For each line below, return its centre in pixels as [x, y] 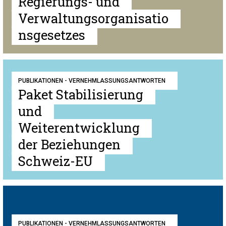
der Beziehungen [69, 144]
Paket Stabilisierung [81, 94]
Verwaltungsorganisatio [93, 18]
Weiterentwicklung [79, 128]
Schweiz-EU [55, 161]
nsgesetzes [52, 35]
